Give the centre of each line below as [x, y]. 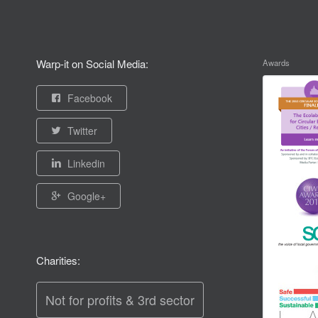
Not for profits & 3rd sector [120, 300]
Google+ [86, 196]
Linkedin [86, 164]
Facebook [89, 98]
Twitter [82, 131]
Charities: [58, 261]
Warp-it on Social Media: [92, 64]
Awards [276, 63]
